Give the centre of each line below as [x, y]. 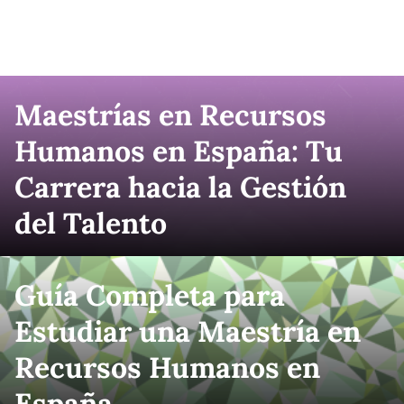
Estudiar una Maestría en [188, 331]
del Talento [91, 223]
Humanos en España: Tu [179, 151]
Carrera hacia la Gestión [180, 187]
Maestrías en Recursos [170, 115]
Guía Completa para [150, 295]
